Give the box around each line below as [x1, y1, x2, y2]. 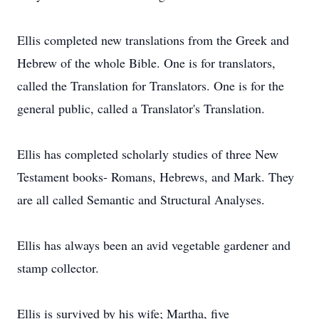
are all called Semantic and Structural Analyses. [17, 191, 265, 208]
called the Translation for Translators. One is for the [17, 77, 284, 94]
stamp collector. [17, 259, 99, 276]
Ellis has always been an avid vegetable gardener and [17, 236, 291, 253]
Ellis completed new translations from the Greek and [17, 31, 289, 48]
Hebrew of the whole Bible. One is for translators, [17, 54, 276, 71]
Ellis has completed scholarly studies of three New [17, 145, 278, 162]
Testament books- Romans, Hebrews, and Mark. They [17, 168, 294, 185]
